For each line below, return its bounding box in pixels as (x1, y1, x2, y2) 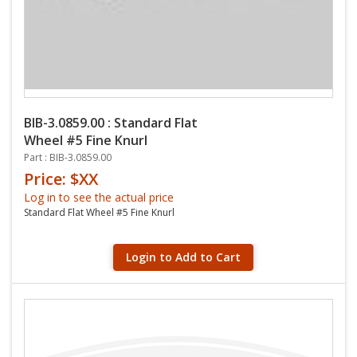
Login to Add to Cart (126, 249, 241, 265)
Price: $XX (24, 168, 98, 190)
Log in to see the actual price (24, 190, 174, 205)
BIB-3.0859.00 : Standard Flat (24, 114, 198, 131)
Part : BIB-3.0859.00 (24, 151, 112, 164)
